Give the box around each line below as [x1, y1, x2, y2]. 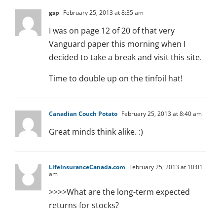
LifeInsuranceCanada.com [49, 163, 125, 172]
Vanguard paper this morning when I [49, 38, 185, 50]
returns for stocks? [49, 200, 119, 211]
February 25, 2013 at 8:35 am [62, 8, 144, 17]
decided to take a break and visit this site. [49, 52, 202, 63]
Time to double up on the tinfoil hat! [49, 73, 183, 84]
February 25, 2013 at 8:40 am [120, 110, 202, 118]
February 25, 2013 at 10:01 [128, 163, 203, 172]
